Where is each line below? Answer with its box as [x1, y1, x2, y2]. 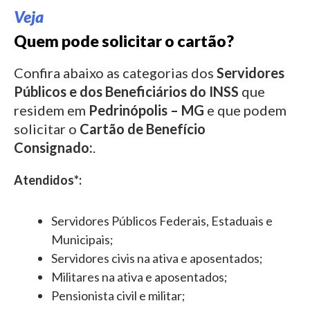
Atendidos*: [14, 172, 82, 188]
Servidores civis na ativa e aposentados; [51, 250, 263, 266]
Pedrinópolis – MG [89, 102, 204, 118]
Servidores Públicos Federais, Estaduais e [51, 212, 273, 228]
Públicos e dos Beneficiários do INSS [14, 83, 239, 100]
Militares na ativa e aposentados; [51, 268, 228, 284]
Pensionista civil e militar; [51, 287, 185, 303]
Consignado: [14, 139, 93, 156]
